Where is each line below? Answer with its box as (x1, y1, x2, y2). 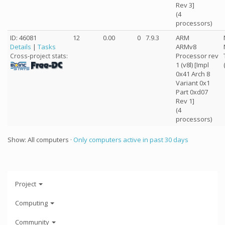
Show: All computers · (8, 135, 73, 144)
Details (10, 42, 31, 51)
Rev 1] (176, 96, 194, 105)
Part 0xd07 (176, 87, 208, 96)
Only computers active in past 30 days (73, 135, 188, 144)
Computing (15, 198, 49, 207)
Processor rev (176, 51, 218, 60)
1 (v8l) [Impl (176, 60, 209, 69)
